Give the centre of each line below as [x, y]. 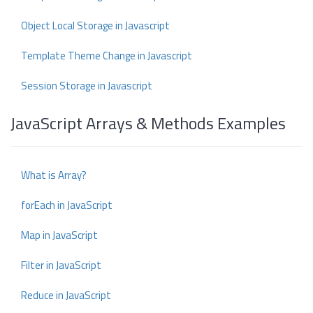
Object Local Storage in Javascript [95, 26]
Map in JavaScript [59, 235]
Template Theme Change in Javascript [107, 56]
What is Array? [54, 175]
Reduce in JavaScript [66, 295]
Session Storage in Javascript [87, 86]
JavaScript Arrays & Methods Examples [148, 123]
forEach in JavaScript [67, 205]
